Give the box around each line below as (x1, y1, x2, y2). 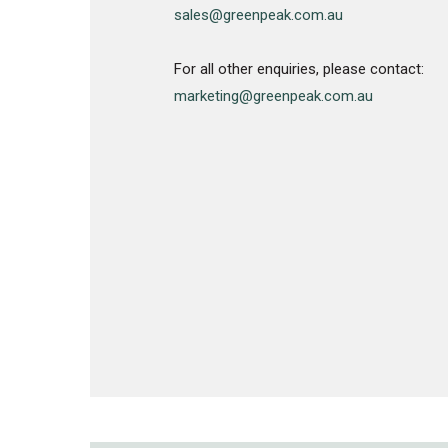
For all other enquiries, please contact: (174, 60, 425, 78)
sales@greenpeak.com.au (174, 6, 344, 24)
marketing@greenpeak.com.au (174, 87, 374, 105)
